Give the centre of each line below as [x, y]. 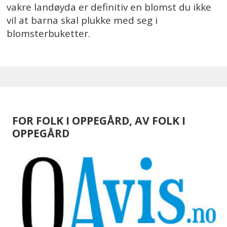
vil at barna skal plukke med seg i [82, 21]
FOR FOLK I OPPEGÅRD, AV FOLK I [99, 120]
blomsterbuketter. [49, 34]
